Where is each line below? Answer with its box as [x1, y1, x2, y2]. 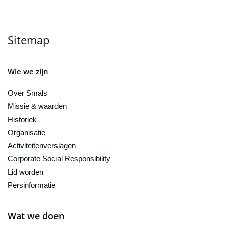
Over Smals [8, 88, 47, 97]
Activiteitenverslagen [8, 141, 76, 150]
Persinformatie [8, 180, 55, 189]
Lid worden [8, 167, 43, 176]
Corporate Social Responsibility [8, 154, 110, 163]
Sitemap [8, 32, 49, 47]
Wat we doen [8, 209, 64, 222]
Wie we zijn [8, 66, 48, 76]
